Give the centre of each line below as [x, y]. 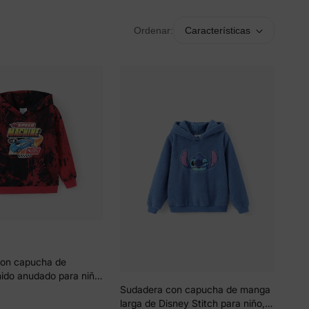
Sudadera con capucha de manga [196, 290]
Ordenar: [153, 30]
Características [218, 30]
